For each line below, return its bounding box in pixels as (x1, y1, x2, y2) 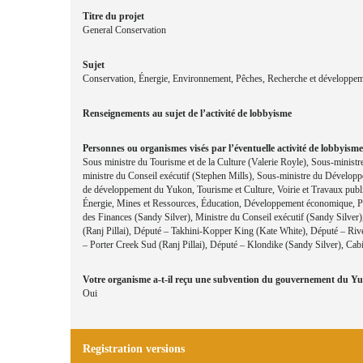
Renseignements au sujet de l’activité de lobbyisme (83, 108, 292, 120)
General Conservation (83, 24, 166, 36)
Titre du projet (83, 11, 144, 23)
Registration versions (83, 343, 185, 356)
